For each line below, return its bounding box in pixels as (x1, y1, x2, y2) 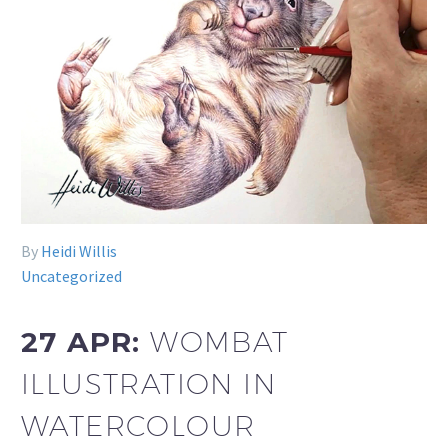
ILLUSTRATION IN (21, 367, 276, 401)
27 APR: (21, 325, 151, 360)
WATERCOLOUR (21, 409, 256, 443)
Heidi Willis (41, 241, 117, 262)
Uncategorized (21, 266, 122, 287)
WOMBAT (150, 325, 289, 359)
